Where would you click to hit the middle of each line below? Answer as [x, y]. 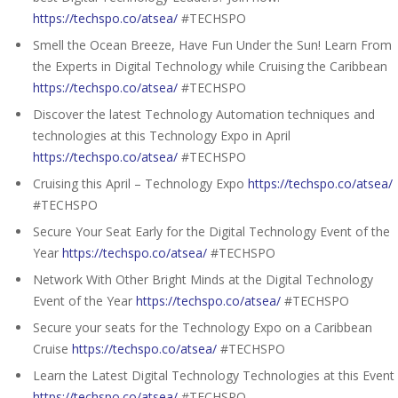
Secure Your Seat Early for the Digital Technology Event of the [211, 231]
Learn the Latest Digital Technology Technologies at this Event [214, 375]
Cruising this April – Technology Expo [140, 183]
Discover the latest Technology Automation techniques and [204, 114]
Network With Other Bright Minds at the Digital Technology [203, 279]
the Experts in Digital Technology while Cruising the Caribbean [210, 66]
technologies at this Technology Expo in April [162, 135]
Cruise [52, 348]
